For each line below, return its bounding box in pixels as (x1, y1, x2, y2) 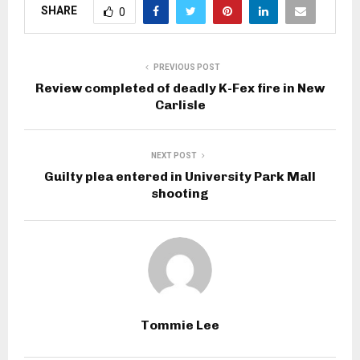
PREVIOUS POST (153, 63, 220, 72)
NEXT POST (150, 151, 197, 161)
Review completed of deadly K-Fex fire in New (35, 80, 325, 96)
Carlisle (154, 97, 206, 113)
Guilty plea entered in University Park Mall (44, 169, 316, 185)
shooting (151, 186, 209, 202)
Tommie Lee (141, 317, 219, 333)
